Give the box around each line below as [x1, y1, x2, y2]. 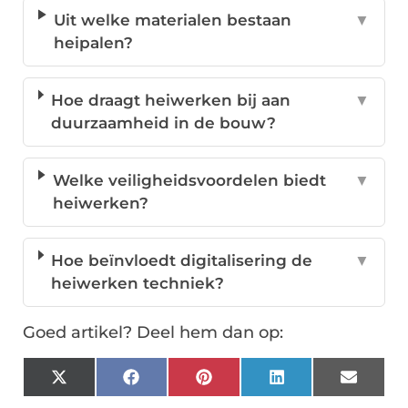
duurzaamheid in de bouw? [50, 114, 276, 133]
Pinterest [210, 374, 283, 393]
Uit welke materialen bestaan [54, 11, 292, 30]
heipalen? [54, 34, 134, 53]
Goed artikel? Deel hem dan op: [23, 322, 283, 343]
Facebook [138, 374, 216, 393]
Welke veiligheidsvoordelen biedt [52, 171, 326, 190]
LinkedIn [283, 374, 353, 393]
